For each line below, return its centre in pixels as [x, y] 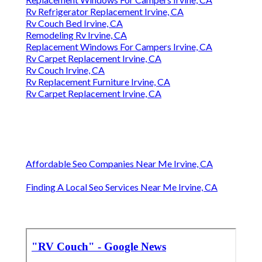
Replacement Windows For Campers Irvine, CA [119, 47]
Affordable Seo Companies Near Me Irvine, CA [119, 164]
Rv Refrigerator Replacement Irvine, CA [105, 12]
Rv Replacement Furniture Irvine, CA [98, 82]
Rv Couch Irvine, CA [65, 70]
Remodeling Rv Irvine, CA [76, 35]
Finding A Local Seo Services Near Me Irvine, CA [122, 187]
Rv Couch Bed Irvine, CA [74, 23]
